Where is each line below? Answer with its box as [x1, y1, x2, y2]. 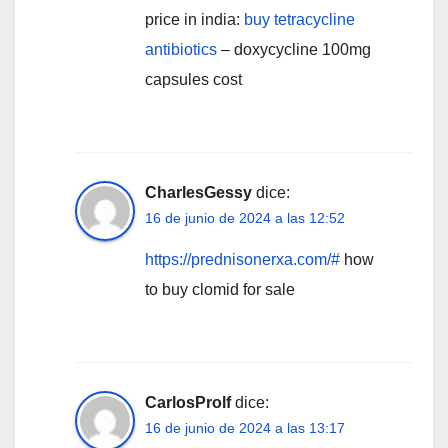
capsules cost [145, 70, 242, 88]
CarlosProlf [145, 393, 231, 411]
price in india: [145, 10, 244, 28]
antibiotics [145, 40, 217, 58]
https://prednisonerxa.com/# [145, 250, 340, 268]
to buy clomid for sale [145, 280, 295, 298]
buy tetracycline [244, 10, 355, 28]
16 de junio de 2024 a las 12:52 [145, 209, 345, 226]
